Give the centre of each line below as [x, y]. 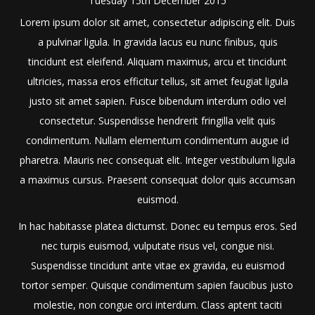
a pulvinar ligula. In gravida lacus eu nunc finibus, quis [157, 42]
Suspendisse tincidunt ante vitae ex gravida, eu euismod [157, 266]
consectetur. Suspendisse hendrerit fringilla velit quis [157, 121]
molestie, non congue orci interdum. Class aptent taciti [157, 305]
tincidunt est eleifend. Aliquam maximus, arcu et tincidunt [157, 62]
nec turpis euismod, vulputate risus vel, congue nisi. [157, 246]
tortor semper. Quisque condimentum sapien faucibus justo [157, 285]
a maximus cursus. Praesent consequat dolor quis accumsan [157, 180]
